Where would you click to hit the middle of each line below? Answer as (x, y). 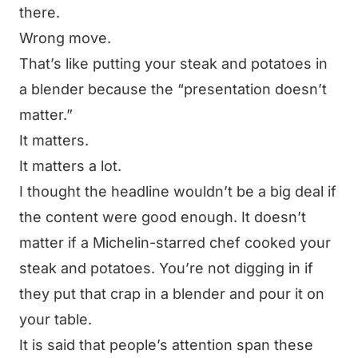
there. (40, 12)
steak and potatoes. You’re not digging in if (166, 268)
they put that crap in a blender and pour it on (172, 294)
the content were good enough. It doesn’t (163, 217)
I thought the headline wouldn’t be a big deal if (178, 191)
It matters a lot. (70, 166)
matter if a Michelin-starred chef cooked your (175, 243)
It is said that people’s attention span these (166, 345)
